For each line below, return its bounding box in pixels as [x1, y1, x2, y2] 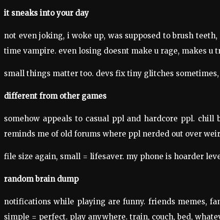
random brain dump [4, 174, 79, 184]
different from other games [4, 91, 107, 101]
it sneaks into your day [4, 8, 89, 18]
